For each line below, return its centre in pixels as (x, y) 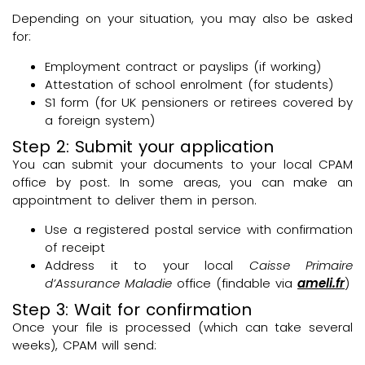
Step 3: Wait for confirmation (132, 310)
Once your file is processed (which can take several (182, 328)
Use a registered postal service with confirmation (199, 230)
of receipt (75, 248)
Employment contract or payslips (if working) (183, 66)
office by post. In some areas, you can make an (182, 182)
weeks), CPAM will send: (84, 345)
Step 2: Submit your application (143, 146)
